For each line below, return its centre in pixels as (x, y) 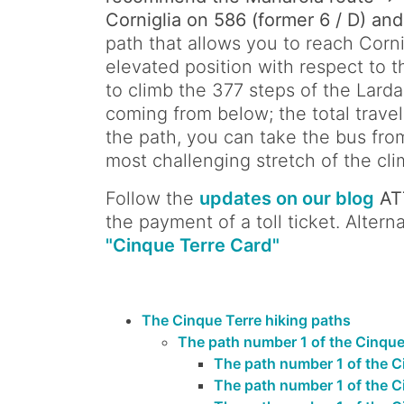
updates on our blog (287, 199)
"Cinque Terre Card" (193, 246)
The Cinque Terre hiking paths (246, 321)
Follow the (152, 199)
